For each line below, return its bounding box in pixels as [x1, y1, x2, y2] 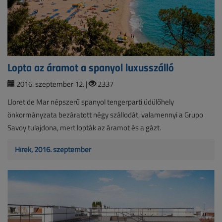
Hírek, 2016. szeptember [15, 144, 91, 155]
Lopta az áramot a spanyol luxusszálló [7, 58, 174, 75]
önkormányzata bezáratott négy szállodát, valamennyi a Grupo [7, 109, 203, 120]
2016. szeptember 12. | [15, 78, 89, 89]
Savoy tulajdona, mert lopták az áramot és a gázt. [7, 122, 161, 133]
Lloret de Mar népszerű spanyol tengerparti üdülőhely [7, 96, 174, 107]
